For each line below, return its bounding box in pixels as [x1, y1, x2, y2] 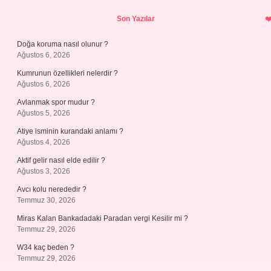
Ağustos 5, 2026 [17, 109, 70, 117]
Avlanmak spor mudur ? [17, 98, 95, 106]
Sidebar [16, 2, 99, 27]
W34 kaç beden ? [17, 243, 74, 252]
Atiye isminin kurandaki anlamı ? [17, 127, 123, 135]
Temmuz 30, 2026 [17, 196, 76, 204]
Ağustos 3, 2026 [17, 167, 70, 175]
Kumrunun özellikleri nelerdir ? [17, 69, 118, 77]
